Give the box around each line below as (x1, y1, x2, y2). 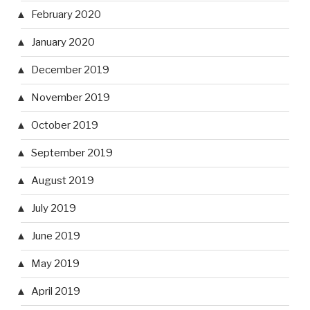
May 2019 (31, 257, 80, 271)
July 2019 (31, 202, 76, 215)
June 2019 (31, 230, 80, 243)
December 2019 (31, 64, 109, 77)
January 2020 (31, 36, 95, 49)
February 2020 (31, 8, 101, 21)
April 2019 (31, 285, 80, 298)
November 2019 (31, 91, 110, 104)
